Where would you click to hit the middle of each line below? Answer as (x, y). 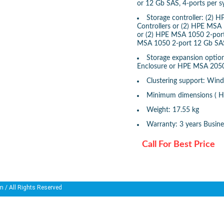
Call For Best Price (178, 144)
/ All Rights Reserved (33, 187)
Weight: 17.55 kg (173, 110)
